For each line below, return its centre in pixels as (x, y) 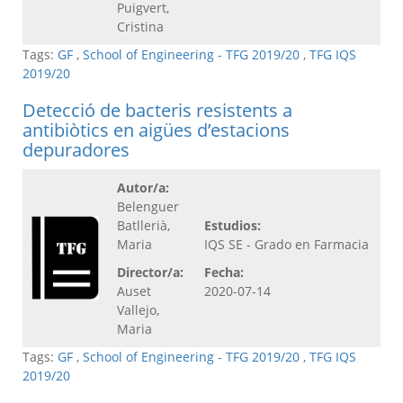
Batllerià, (143, 226)
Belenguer (148, 207)
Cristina (144, 27)
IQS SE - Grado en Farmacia (287, 245)
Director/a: (150, 273)
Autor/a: (143, 188)
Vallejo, (138, 310)
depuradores (76, 150)
